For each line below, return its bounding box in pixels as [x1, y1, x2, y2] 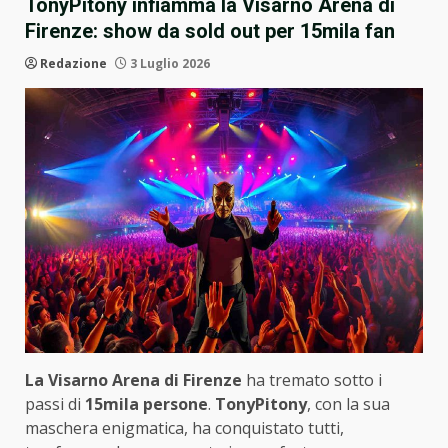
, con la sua [307, 393, 390, 416]
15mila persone [85, 393, 208, 416]
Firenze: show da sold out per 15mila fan [25, 19, 395, 43]
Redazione [40, 55, 107, 72]
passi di [25, 393, 85, 416]
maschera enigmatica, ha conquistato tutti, [25, 417, 344, 440]
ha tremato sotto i [242, 369, 382, 392]
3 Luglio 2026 [127, 55, 210, 72]
